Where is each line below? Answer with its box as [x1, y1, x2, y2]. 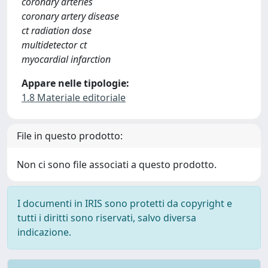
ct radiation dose [22, 24, 92, 37]
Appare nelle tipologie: [22, 77, 129, 90]
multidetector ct [22, 38, 87, 51]
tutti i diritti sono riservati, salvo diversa [17, 211, 196, 224]
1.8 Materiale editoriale [22, 91, 126, 104]
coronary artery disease [22, 10, 119, 23]
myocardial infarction [22, 53, 111, 66]
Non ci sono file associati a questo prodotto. [17, 158, 217, 171]
